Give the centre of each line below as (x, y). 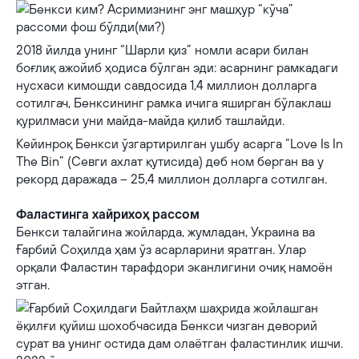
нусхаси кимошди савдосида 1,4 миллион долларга (166, 85)
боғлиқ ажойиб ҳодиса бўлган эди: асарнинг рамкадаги (177, 67)
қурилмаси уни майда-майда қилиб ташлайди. (150, 120)
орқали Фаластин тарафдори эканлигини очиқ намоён (174, 267)
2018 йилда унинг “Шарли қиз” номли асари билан (162, 50)
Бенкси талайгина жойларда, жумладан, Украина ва (165, 232)
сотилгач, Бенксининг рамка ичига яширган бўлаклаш (173, 103)
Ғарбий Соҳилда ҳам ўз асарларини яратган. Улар (161, 249)
